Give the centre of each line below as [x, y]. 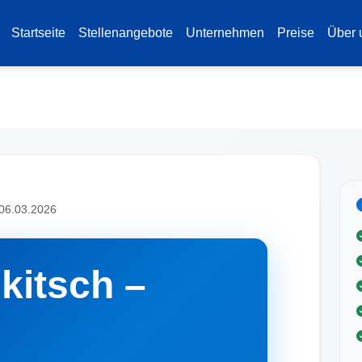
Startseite [38, 33]
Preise [295, 33]
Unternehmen [225, 33]
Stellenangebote [125, 33]
